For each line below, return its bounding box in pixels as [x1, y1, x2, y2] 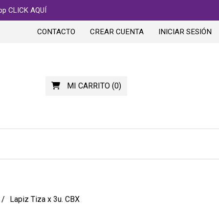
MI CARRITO [66, 81, 110, 90]
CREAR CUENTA [90, 27, 144, 36]
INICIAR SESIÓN [158, 27, 212, 36]
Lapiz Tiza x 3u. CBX [9, 195, 80, 204]
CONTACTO [37, 27, 75, 36]
